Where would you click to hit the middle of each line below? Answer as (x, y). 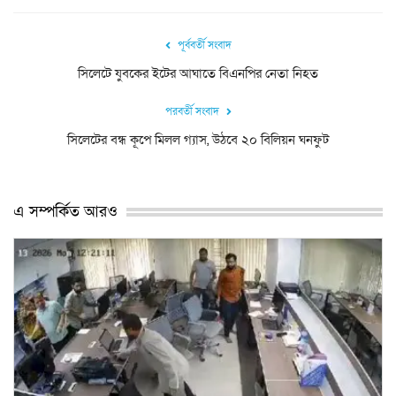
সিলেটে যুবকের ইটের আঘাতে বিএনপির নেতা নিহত (198, 73)
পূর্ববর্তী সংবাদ (204, 45)
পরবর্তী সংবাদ (192, 111)
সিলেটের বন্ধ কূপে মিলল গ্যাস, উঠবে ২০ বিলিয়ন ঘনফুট (198, 139)
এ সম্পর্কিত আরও (65, 211)
